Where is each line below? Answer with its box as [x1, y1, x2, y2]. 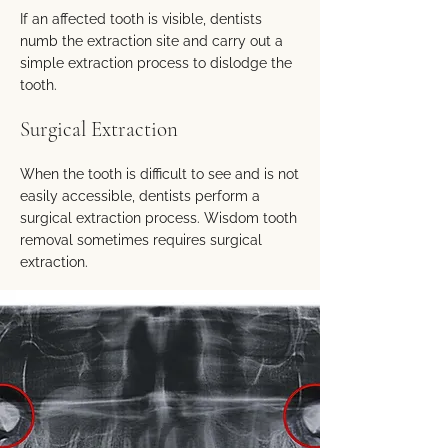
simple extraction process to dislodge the [20, 55, 292, 71]
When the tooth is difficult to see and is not [20, 166, 299, 182]
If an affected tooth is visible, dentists [20, 11, 262, 27]
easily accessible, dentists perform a [20, 188, 260, 204]
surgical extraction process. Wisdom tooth [20, 210, 297, 226]
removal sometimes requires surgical [20, 232, 262, 248]
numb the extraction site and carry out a [20, 33, 283, 49]
